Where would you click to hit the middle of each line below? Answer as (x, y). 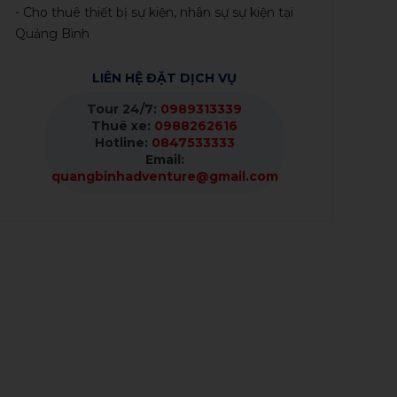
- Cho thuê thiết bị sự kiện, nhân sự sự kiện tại (154, 13)
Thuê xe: (123, 126)
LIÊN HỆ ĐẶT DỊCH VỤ (165, 78)
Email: (164, 160)
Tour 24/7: (124, 109)
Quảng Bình (52, 34)
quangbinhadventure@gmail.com (164, 177)
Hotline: (123, 143)
